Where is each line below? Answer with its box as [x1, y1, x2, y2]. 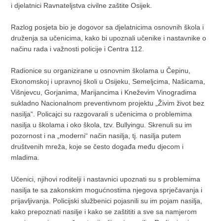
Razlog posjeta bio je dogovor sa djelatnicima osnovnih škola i [11, 23, 204, 32]
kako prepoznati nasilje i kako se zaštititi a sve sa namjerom [11, 208, 197, 216]
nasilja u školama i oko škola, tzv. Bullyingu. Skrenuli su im [11, 121, 192, 129]
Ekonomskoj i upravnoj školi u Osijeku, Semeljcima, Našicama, [11, 77, 206, 86]
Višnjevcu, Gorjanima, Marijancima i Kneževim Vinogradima [11, 88, 197, 97]
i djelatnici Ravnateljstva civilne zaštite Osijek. [11, 1, 152, 10]
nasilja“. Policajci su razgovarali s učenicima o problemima [11, 110, 192, 118]
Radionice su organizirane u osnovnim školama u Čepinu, [11, 67, 191, 75]
